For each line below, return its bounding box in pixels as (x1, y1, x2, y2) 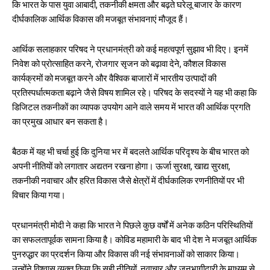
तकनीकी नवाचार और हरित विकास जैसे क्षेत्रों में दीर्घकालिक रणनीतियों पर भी (12, 175, 244, 190)
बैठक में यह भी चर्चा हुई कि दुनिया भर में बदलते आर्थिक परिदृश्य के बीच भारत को (12, 146, 249, 162)
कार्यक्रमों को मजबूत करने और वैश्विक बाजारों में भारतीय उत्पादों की (12, 72, 216, 88)
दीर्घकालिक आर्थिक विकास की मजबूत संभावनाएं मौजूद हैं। (12, 13, 189, 29)
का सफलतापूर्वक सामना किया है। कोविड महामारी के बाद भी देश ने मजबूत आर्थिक (12, 234, 257, 250)
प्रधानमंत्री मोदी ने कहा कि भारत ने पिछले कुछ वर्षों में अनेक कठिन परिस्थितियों (12, 219, 253, 235)
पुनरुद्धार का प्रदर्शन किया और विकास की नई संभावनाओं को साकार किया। (12, 248, 240, 264)
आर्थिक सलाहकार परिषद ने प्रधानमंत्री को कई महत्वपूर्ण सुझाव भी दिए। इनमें (12, 43, 248, 59)
